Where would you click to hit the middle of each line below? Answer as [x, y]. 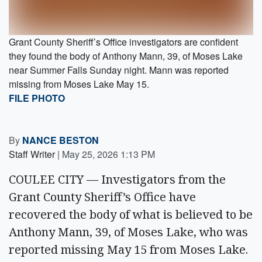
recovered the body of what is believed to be [131, 214]
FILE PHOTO [37, 98]
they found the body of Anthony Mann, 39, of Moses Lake [126, 56]
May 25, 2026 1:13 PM [108, 154]
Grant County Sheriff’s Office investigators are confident [123, 42]
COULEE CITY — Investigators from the [117, 179]
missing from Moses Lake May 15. [79, 84]
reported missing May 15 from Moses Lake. [128, 249]
